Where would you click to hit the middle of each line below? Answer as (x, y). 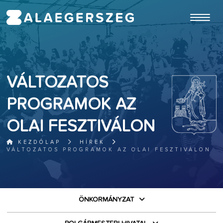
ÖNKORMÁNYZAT (106, 200)
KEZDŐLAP (38, 142)
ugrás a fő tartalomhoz (191, 4)
